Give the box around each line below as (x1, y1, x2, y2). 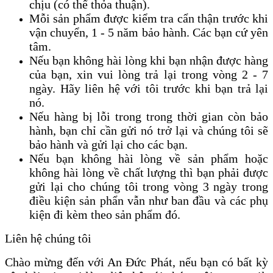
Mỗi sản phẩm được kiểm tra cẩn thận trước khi (29, 12, 268, 26)
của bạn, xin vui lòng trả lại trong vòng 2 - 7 (29, 68, 268, 82)
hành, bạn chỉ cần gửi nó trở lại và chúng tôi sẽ (29, 124, 268, 138)
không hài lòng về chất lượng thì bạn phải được (29, 166, 268, 180)
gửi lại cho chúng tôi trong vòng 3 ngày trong (29, 180, 268, 194)
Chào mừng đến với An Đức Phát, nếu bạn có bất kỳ (5, 255, 268, 269)
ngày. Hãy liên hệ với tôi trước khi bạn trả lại (29, 82, 268, 96)
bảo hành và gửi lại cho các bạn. (29, 138, 188, 152)
